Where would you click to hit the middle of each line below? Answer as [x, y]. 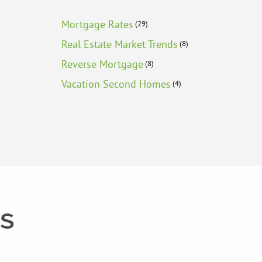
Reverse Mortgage [102, 64]
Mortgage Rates [97, 25]
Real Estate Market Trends [119, 44]
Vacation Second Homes [116, 84]
